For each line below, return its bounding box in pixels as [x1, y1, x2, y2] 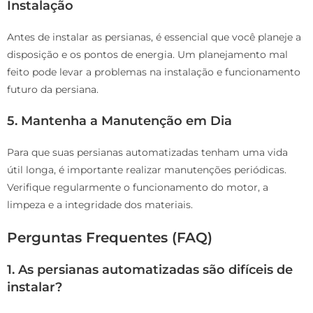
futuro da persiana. [7, 83, 99, 96]
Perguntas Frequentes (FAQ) [7, 229, 212, 247]
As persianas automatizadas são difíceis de [18, 262, 293, 278]
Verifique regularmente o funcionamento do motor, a [7, 181, 268, 194]
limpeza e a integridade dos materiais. [7, 198, 193, 212]
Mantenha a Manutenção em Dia [21, 113, 232, 129]
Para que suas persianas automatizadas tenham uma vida [7, 146, 288, 159]
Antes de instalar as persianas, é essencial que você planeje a [7, 31, 301, 44]
